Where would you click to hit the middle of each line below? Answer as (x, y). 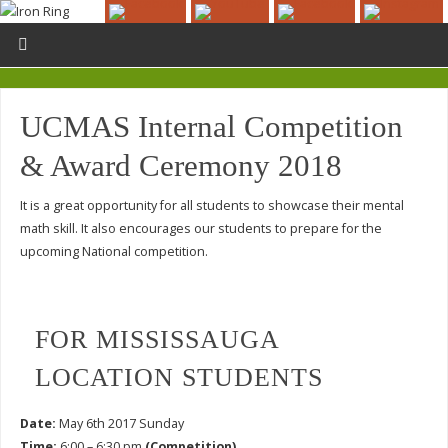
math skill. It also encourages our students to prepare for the (200, 228)
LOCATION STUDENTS (179, 377)
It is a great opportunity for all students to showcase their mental (211, 205)
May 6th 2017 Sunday (119, 424)
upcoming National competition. (113, 251)
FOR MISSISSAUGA (157, 339)
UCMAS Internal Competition (211, 126)
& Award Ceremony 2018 (180, 165)
